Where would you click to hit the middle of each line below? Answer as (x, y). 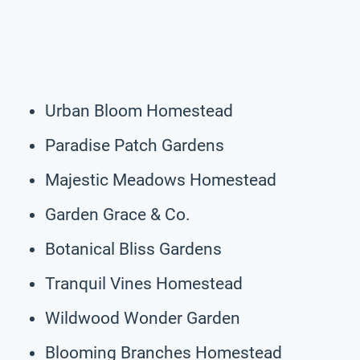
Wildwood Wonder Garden (143, 318)
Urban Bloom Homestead (139, 110)
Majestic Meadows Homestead (161, 180)
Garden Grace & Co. (118, 214)
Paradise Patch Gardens (135, 145)
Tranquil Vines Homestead (144, 283)
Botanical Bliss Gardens (133, 249)
